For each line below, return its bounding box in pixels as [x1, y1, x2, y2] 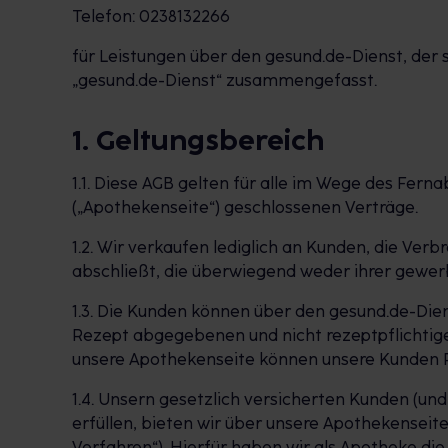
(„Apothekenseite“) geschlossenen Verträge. [72, 197, 418, 217]
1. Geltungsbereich [72, 122, 324, 157]
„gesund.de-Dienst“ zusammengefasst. [72, 71, 377, 90]
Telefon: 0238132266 [72, 7, 230, 26]
